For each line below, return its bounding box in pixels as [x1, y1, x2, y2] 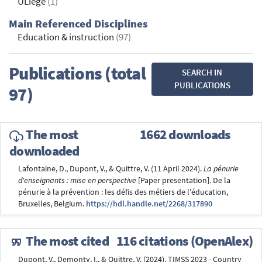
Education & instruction [18, 30, 116, 43]
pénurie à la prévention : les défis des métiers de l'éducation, [18, 187, 228, 198]
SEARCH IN [182, 67, 223, 78]
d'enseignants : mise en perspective [18, 175, 136, 186]
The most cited [23, 232, 109, 249]
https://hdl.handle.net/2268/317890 [86, 199, 212, 209]
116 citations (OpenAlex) [116, 232, 253, 249]
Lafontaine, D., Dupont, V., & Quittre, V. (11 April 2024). [18, 164, 204, 174]
